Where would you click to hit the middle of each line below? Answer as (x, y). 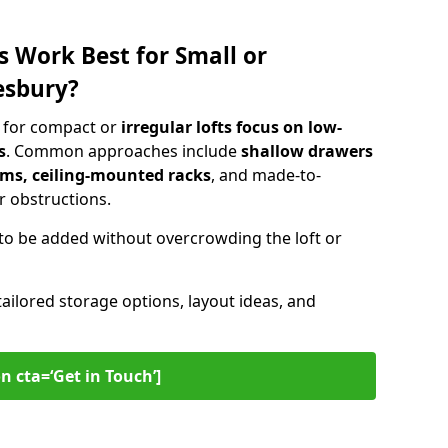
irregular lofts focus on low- (231, 127)
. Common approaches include (123, 151)
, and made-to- (266, 175)
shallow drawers (307, 151)
